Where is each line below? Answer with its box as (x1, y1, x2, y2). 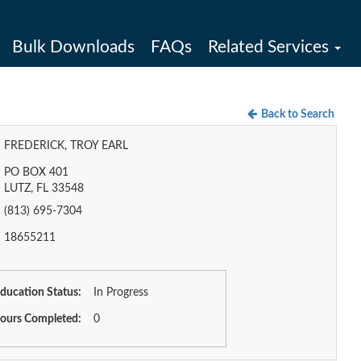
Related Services (208, 39, 333, 56)
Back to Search (261, 109, 334, 120)
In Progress (93, 287, 148, 298)
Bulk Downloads (12, 39, 135, 56)
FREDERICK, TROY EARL (3, 140, 128, 151)
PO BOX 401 (3, 167, 68, 178)
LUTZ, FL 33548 (3, 183, 84, 194)
